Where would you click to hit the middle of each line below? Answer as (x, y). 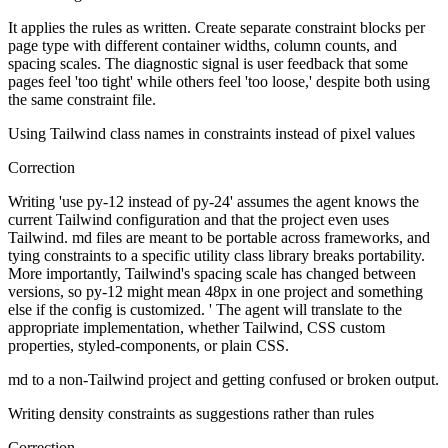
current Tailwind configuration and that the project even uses (198, 220)
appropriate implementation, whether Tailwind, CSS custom (196, 328)
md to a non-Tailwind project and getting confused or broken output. (223, 380)
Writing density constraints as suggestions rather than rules (191, 414)
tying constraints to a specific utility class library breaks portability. (216, 256)
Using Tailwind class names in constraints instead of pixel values (211, 134)
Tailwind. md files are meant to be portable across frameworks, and (219, 238)
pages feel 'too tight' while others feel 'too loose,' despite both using (219, 82)
